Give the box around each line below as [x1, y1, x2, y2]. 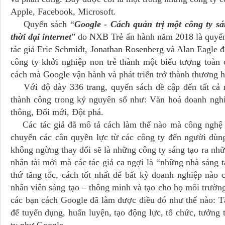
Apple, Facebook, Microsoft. [11, 7, 116, 17]
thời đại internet [11, 32, 72, 42]
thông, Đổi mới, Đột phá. [11, 107, 103, 117]
